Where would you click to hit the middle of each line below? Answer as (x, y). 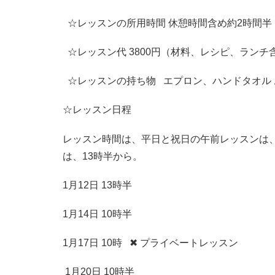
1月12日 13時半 (97, 185)
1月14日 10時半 (97, 214)
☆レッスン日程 (98, 110)
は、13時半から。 (103, 156)
